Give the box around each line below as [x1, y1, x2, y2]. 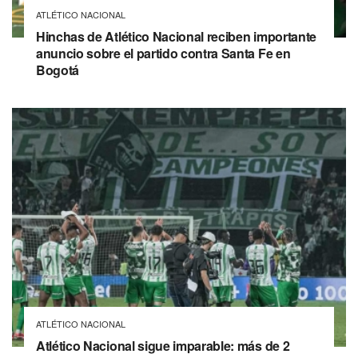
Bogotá [36, 60, 80, 79]
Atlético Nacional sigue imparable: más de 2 [36, 336, 290, 355]
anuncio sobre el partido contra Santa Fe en [36, 43, 291, 62]
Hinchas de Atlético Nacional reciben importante [36, 26, 316, 46]
